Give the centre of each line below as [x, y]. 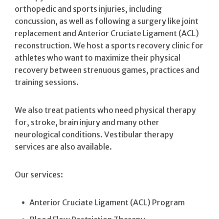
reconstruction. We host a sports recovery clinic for [109, 45]
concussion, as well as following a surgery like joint [107, 21]
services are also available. [63, 146]
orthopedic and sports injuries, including [88, 9]
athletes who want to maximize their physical [98, 57]
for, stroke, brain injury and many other [87, 122]
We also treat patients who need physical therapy [105, 110]
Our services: [39, 174]
